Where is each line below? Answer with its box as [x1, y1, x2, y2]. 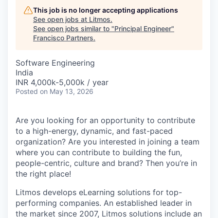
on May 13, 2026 [40, 87, 93, 95]
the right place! [16, 169, 71, 179]
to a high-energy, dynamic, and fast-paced [16, 126, 173, 136]
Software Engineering [16, 58, 95, 68]
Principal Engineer [114, 24, 171, 33]
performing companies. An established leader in [16, 198, 192, 208]
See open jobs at [33, 15, 89, 23]
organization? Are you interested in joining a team [16, 137, 200, 146]
